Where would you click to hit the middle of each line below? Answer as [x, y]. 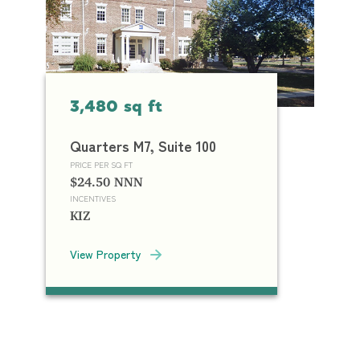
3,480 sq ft [117, 107]
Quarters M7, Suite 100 [143, 145]
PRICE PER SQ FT [102, 164]
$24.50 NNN [107, 178]
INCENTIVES [93, 198]
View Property [106, 254]
